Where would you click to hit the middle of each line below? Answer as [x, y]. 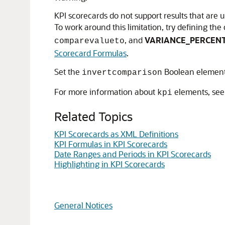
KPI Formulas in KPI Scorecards [111, 144]
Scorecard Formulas [90, 53]
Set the [68, 72]
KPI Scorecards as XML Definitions [116, 134]
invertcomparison [122, 73]
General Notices [83, 205]
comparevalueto [89, 41]
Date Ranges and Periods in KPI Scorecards [133, 154]
